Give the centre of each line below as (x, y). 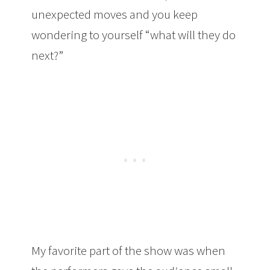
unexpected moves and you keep (115, 14)
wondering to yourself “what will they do (134, 35)
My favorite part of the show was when (129, 250)
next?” (48, 55)
